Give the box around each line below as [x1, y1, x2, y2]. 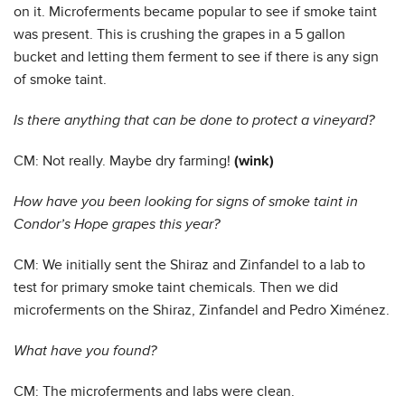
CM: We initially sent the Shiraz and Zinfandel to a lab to [14, 256, 365, 274]
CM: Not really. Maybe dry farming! [14, 152, 231, 170]
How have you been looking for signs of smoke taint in [14, 193, 358, 211]
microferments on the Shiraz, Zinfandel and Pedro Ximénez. [14, 301, 390, 319]
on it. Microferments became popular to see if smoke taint [14, 3, 377, 21]
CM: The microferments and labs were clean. [14, 382, 298, 400]
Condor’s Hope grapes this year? [14, 215, 220, 233]
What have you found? [14, 342, 156, 360]
